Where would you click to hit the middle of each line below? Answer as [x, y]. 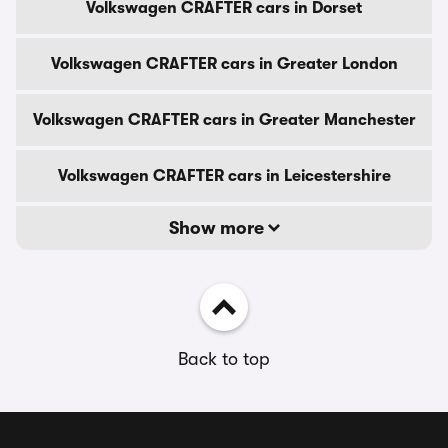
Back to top [224, 359]
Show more [218, 228]
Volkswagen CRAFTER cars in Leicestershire [224, 176]
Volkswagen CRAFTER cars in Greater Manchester [224, 120]
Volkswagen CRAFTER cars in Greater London [224, 64]
